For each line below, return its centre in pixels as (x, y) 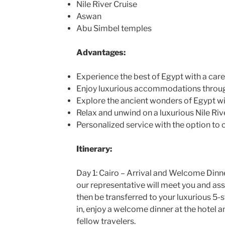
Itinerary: (94, 149)
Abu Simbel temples (114, 28)
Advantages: (101, 52)
